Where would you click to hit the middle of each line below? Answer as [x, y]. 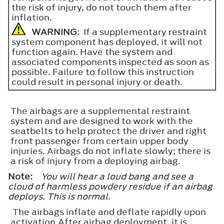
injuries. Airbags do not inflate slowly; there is [110, 151]
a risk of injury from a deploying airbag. [95, 161]
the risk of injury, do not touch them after [101, 7]
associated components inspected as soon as [110, 62]
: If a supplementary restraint [142, 32]
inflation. [32, 17]
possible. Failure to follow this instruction [103, 72]
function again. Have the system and [92, 52]
